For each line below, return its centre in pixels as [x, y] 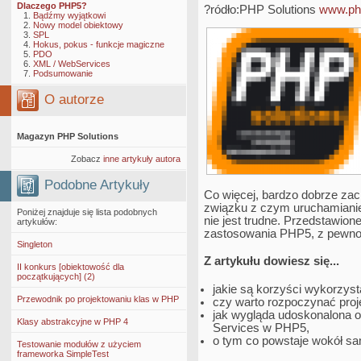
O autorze [74, 100]
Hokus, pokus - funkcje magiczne [99, 44]
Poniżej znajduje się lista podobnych [87, 212]
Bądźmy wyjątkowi [69, 15]
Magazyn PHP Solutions [68, 136]
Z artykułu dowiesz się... [272, 261]
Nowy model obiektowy [78, 25]
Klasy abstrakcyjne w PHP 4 [73, 322]
